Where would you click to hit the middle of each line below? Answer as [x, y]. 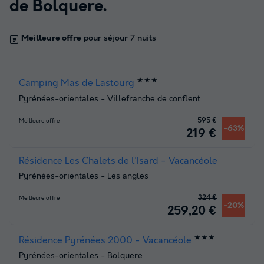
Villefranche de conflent [154, 99]
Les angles [128, 176]
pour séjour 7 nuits [119, 39]
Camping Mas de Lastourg [77, 84]
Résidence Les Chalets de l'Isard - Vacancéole [118, 161]
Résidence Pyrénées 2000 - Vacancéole [105, 240]
